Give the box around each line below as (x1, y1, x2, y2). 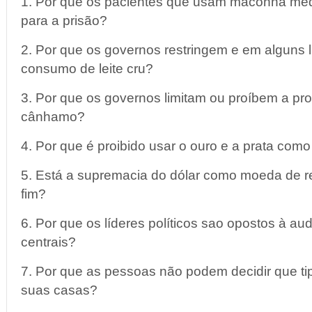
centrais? (21, 235, 76, 249)
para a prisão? (21, 13, 107, 28)
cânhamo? (21, 109, 85, 124)
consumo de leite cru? (21, 61, 153, 76)
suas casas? (21, 283, 97, 297)
